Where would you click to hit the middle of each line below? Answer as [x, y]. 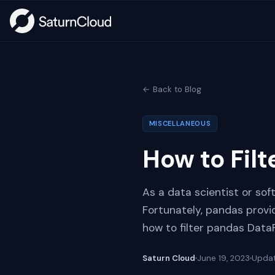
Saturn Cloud [169, 258]
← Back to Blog [172, 89]
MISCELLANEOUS [180, 123]
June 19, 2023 [223, 258]
